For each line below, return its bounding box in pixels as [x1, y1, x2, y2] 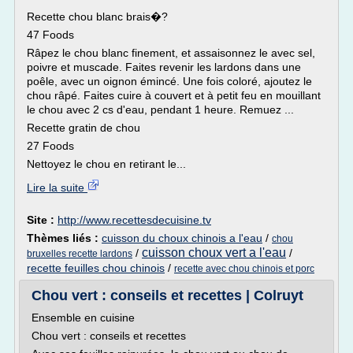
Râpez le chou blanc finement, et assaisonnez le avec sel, [27, 46, 315, 59]
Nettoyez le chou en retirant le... [27, 158, 186, 170]
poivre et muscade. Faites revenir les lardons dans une [27, 61, 301, 73]
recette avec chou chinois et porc [174, 263, 314, 274]
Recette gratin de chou [27, 121, 140, 134]
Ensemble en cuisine [32, 311, 135, 324]
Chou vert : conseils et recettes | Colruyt [32, 288, 303, 303]
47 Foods [27, 28, 74, 41]
